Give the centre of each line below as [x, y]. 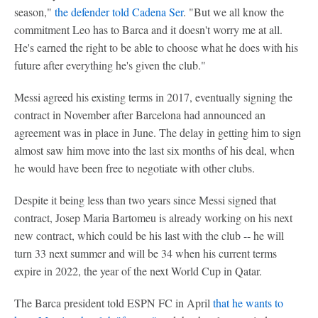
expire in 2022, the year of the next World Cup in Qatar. [138, 271]
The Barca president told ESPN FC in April [114, 303]
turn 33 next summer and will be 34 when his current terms [146, 253]
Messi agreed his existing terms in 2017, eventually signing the [153, 97]
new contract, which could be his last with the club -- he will [149, 235]
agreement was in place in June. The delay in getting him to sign [158, 132]
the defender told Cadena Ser [117, 12]
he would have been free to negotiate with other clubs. [135, 168]
